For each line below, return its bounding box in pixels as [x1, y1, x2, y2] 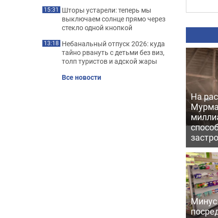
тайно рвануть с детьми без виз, [62, 48, 164, 57]
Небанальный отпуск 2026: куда [62, 39, 165, 48]
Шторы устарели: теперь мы [62, 5, 151, 15]
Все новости [62, 73, 101, 82]
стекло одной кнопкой [62, 23, 132, 32]
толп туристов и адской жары [62, 56, 157, 66]
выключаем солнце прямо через [62, 14, 165, 23]
